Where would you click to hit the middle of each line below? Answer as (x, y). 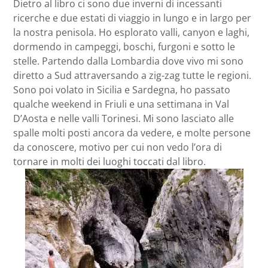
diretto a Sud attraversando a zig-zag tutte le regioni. (132, 76)
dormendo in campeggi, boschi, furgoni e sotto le (124, 47)
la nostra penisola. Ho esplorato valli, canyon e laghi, (131, 33)
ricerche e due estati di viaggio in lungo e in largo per (132, 18)
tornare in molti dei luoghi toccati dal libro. (109, 162)
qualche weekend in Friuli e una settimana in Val (121, 104)
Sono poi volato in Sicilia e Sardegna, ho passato (122, 90)
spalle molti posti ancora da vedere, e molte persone (132, 133)
